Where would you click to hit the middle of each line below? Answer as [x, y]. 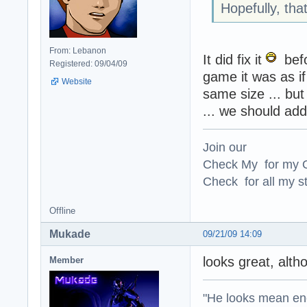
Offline [62, 210]
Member [66, 260]
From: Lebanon [78, 50]
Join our [225, 147]
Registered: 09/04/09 [88, 63]
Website [77, 81]
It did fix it [234, 59]
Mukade [70, 234]
